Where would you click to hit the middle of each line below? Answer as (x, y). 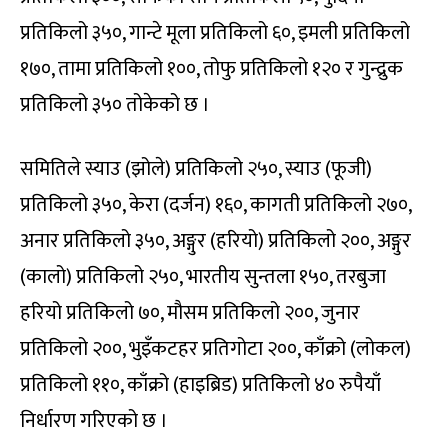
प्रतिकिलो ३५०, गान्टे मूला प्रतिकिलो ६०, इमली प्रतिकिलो (215, 32)
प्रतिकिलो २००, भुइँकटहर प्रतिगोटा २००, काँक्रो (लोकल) (215, 348)
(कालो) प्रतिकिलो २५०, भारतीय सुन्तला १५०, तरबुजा (203, 276)
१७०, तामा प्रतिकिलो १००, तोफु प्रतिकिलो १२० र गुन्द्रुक (211, 68)
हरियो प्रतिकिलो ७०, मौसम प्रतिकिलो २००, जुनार (190, 312)
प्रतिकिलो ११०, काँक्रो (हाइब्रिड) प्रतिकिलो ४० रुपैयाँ (200, 384)
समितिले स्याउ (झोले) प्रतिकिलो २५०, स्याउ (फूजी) (196, 168)
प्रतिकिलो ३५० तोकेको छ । (115, 104)
